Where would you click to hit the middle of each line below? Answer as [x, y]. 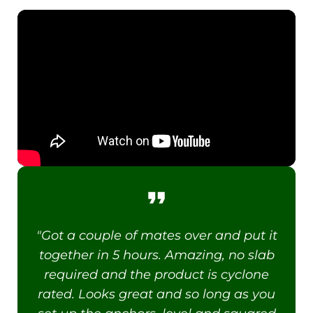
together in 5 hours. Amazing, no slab [156, 255]
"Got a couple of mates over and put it [156, 235]
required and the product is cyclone [156, 275]
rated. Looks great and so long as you [156, 294]
